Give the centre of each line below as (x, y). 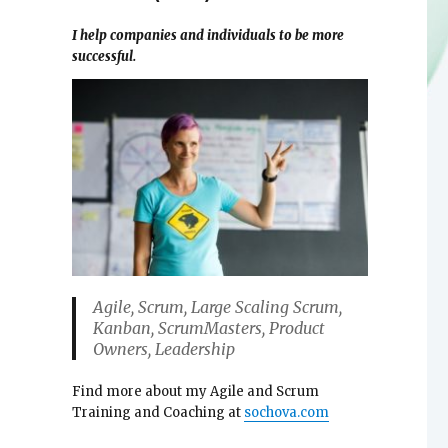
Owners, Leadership (163, 349)
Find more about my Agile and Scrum (195, 392)
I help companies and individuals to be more (207, 36)
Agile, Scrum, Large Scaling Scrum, (217, 307)
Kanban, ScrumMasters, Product (208, 328)
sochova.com (286, 413)
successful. (103, 57)
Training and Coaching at (157, 413)
